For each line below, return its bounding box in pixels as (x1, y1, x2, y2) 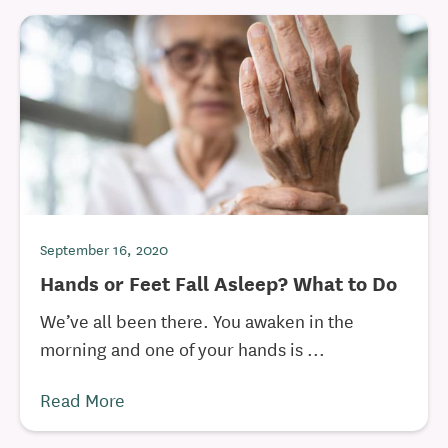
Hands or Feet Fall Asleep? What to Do (40, 268, 397, 297)
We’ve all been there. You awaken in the (40, 307, 354, 333)
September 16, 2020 (40, 238, 168, 260)
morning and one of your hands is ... (40, 335, 325, 361)
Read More (40, 386, 125, 412)
